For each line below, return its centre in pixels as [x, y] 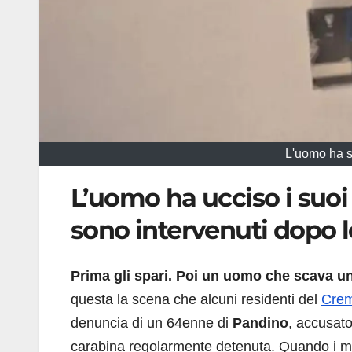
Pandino [260, 323]
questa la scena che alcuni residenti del [196, 299]
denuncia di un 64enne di [152, 323]
